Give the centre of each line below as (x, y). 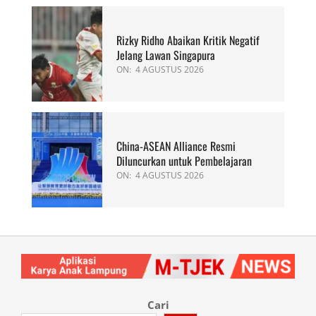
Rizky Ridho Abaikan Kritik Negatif (188, 41)
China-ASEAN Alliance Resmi (176, 146)
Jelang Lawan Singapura (166, 55)
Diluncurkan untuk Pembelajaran (184, 161)
